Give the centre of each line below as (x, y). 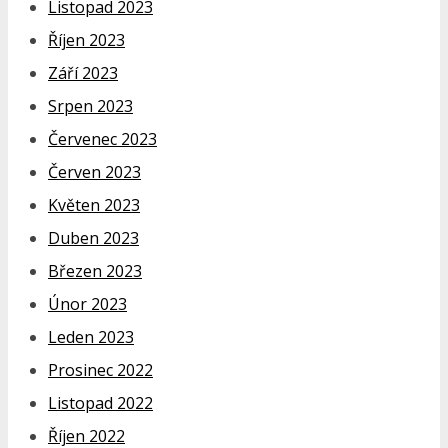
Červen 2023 (94, 171)
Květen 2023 (94, 204)
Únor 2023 (87, 303)
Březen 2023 (95, 270)
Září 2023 (83, 72)
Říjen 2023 (86, 39)
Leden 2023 (91, 336)
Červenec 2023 (102, 138)
